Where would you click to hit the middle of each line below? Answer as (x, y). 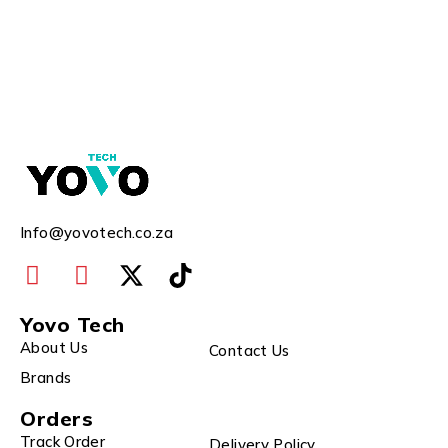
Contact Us (249, 350)
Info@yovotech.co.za (97, 232)
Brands (46, 377)
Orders (56, 418)
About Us (54, 347)
